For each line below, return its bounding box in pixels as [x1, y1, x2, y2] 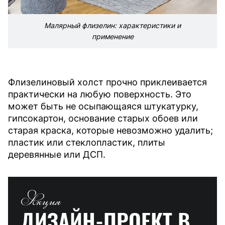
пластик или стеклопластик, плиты [8, 137, 165, 148]
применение [91, 32, 134, 41]
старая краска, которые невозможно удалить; [8, 125, 213, 136]
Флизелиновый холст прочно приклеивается [8, 76, 207, 87]
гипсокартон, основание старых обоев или [8, 113, 198, 124]
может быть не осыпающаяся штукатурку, [8, 100, 198, 111]
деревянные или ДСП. [8, 149, 105, 160]
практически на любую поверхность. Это [8, 88, 191, 99]
